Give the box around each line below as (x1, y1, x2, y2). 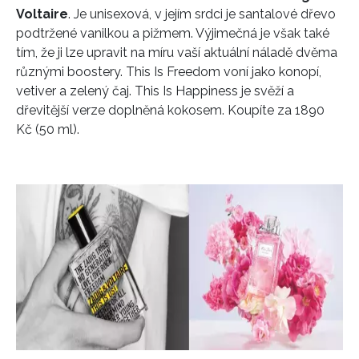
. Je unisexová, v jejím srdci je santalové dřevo (68, 6, 336, 22)
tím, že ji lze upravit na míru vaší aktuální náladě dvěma (16, 44, 337, 60)
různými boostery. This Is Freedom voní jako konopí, (16, 63, 321, 79)
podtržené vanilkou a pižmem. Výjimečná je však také (16, 25, 329, 41)
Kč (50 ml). (16, 121, 79, 137)
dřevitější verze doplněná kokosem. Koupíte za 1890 (16, 102, 325, 118)
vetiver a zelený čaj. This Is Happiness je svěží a (16, 83, 294, 99)
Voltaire (16, 6, 68, 22)
